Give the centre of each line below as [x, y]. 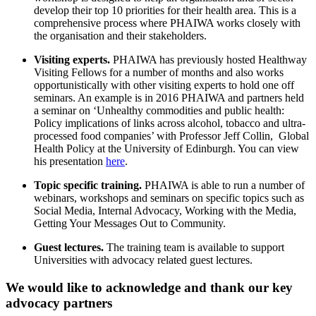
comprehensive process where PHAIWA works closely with [167, 23]
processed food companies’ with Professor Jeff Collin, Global [171, 135]
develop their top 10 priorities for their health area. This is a [165, 10]
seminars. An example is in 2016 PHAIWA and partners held [169, 97]
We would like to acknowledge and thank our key [149, 287]
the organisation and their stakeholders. [120, 35]
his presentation [70, 161]
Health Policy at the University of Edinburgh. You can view [166, 148]
